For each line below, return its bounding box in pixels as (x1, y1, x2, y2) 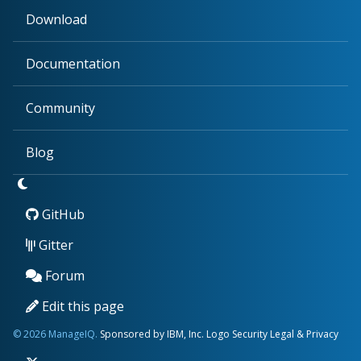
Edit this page (39, 297, 124, 316)
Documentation (26, 55, 120, 73)
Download (26, 10, 87, 29)
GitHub (39, 205, 85, 224)
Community (26, 99, 95, 118)
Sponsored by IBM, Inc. (100, 327, 206, 342)
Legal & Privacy (270, 327, 338, 342)
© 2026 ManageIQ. (13, 327, 100, 342)
